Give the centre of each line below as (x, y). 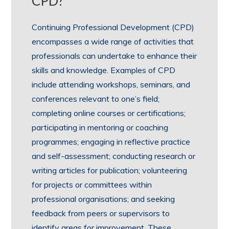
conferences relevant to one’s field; (96, 99)
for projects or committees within (92, 185)
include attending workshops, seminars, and (111, 84)
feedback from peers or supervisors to (101, 213)
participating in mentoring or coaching (100, 127)
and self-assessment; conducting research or (114, 156)
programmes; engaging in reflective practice (111, 142)
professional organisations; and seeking (104, 199)
